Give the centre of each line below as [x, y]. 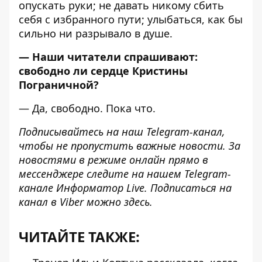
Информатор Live [100, 188]
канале [37, 188]
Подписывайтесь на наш [82, 132]
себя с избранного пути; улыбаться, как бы [131, 19]
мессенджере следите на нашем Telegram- [125, 174]
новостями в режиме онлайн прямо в [113, 160]
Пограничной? [59, 85]
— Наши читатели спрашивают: [108, 57]
